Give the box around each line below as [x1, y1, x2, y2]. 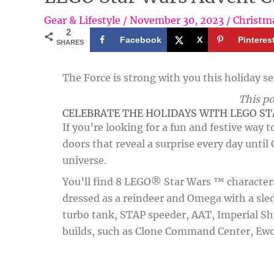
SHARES [56, 39, 84, 46]
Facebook [120, 35, 161, 45]
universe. [62, 154, 106, 167]
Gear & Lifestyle [44, 14, 120, 26]
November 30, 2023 [130, 14, 226, 26]
